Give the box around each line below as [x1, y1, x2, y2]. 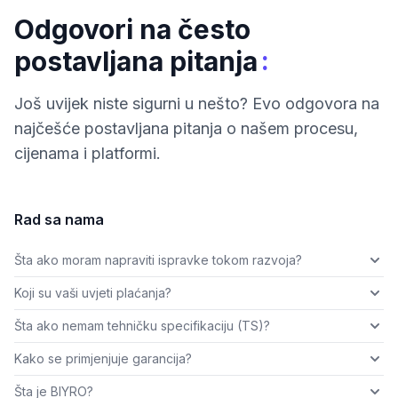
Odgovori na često [14, 13, 251, 46]
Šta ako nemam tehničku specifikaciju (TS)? [14, 318, 270, 334]
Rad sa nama [14, 211, 104, 229]
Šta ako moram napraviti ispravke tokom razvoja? [14, 252, 302, 268]
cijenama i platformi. [14, 144, 161, 163]
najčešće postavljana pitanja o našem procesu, [14, 119, 358, 139]
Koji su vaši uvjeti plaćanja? [14, 285, 171, 301]
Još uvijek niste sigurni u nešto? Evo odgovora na [14, 94, 379, 114]
